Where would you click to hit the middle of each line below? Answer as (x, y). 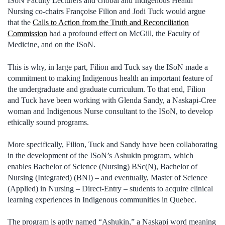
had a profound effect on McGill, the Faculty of (123, 34)
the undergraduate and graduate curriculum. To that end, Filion (106, 89)
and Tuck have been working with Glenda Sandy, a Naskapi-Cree (112, 100)
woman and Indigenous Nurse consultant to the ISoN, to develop (110, 111)
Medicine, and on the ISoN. (51, 45)
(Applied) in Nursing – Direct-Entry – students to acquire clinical (110, 188)
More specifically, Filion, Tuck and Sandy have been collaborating (113, 144)
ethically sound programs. (48, 122)
